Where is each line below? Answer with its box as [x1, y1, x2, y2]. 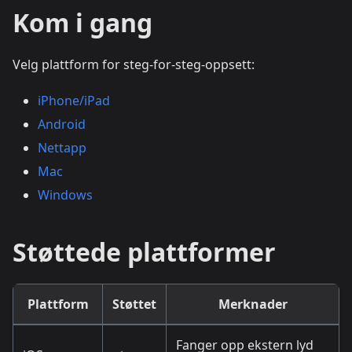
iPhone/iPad [38, 92, 110, 110]
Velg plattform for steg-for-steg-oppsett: [13, 56, 255, 74]
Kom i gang [13, 5, 152, 40]
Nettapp [38, 139, 86, 157]
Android [38, 115, 86, 134]
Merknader [218, 295, 288, 313]
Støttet [112, 295, 156, 313]
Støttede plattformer [13, 235, 276, 269]
